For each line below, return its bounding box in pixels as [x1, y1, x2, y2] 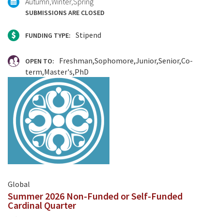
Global [8, 179, 30, 189]
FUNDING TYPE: [25, 31, 72, 40]
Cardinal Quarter [8, 199, 76, 212]
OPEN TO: [25, 57, 56, 66]
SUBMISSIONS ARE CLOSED [25, 8, 106, 17]
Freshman [59, 56, 93, 66]
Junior [136, 56, 156, 66]
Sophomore [94, 56, 134, 66]
